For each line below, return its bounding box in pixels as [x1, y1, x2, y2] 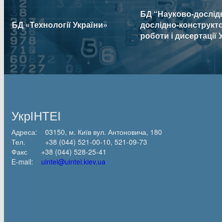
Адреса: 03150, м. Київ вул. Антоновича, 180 [11, 126, 162, 137]
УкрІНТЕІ [11, 106, 61, 124]
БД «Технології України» [12, 18, 108, 30]
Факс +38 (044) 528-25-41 [11, 146, 107, 157]
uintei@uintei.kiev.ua [41, 156, 106, 166]
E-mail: [11, 156, 41, 166]
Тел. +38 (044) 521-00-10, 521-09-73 [11, 136, 147, 147]
